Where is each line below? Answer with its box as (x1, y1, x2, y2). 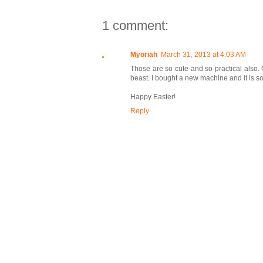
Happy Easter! (130, 93, 176, 102)
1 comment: (102, 18, 168, 33)
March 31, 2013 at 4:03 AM (161, 50, 246, 59)
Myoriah (130, 50, 157, 59)
